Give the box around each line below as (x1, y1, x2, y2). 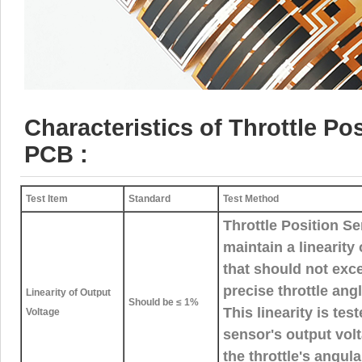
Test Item (26, 192, 68, 204)
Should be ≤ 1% (128, 296, 199, 308)
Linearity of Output (26, 286, 111, 298)
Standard (128, 192, 170, 204)
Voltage (26, 305, 60, 318)
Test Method (223, 192, 279, 204)
